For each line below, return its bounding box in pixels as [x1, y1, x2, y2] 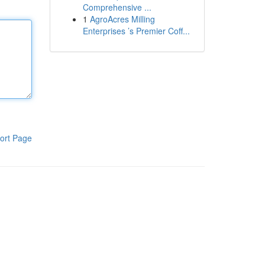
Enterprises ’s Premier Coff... [82, 25, 190, 37]
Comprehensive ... [82, 1, 151, 13]
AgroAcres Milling [89, 13, 155, 25]
